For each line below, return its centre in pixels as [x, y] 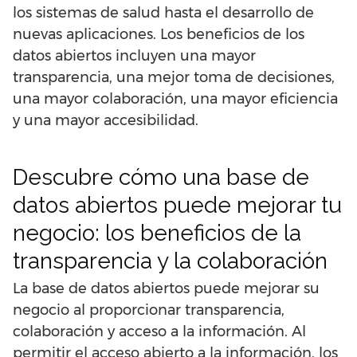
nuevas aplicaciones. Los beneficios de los [159, 35]
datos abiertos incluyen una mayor [134, 56]
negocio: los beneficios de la [157, 233]
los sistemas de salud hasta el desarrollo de [163, 13]
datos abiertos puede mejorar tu [177, 206]
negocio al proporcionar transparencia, [149, 310]
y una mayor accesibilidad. [106, 121]
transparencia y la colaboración [170, 261]
